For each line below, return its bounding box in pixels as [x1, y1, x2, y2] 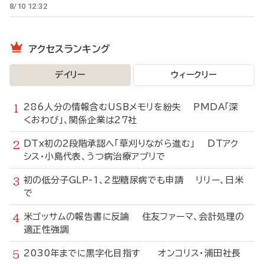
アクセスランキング [28, 44, 111, 54]
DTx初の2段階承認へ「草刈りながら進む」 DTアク [24, 139, 239, 148]
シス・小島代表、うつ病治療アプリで [24, 152, 166, 161]
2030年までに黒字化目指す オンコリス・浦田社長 [24, 249, 241, 258]
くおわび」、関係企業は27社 [24, 115, 137, 124]
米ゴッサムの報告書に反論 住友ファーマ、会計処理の [24, 212, 245, 221]
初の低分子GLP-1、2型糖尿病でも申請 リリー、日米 [24, 176, 244, 184]
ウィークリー [171, 71, 217, 79]
